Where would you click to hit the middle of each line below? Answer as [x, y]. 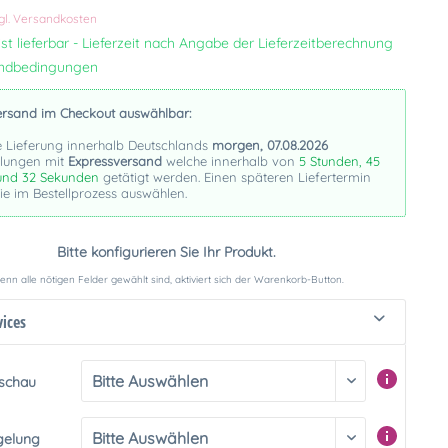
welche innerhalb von [231, 161]
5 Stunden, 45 [340, 161]
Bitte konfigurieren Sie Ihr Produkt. [167, 252]
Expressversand [115, 161]
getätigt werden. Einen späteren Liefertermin [233, 177]
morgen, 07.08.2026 [270, 145]
